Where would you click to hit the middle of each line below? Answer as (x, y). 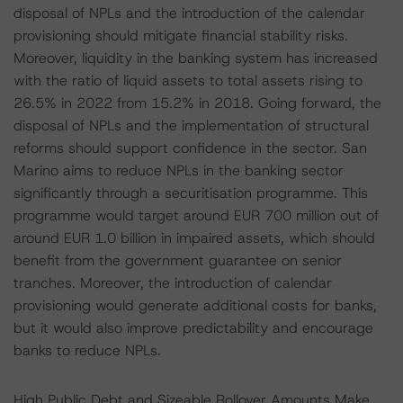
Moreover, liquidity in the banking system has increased (196, 58)
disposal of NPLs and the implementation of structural (191, 125)
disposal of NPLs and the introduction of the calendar (189, 13)
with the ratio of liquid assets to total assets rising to (188, 81)
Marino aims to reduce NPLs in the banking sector (179, 170)
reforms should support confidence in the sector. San (190, 148)
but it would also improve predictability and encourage (193, 328)
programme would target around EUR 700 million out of (196, 215)
